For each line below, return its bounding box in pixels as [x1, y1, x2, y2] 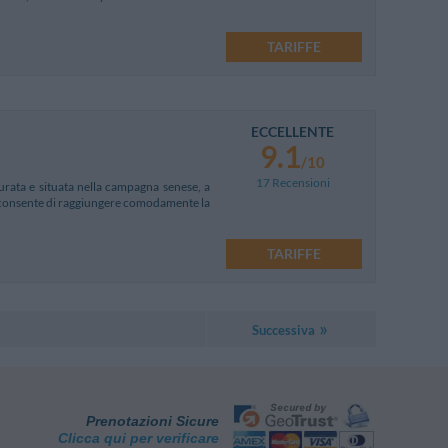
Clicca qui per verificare [58, 429, 220, 446]
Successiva [251, 322, 315, 339]
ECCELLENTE [251, 122, 334, 140]
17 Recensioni [255, 174, 330, 190]
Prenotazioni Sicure [86, 412, 220, 429]
